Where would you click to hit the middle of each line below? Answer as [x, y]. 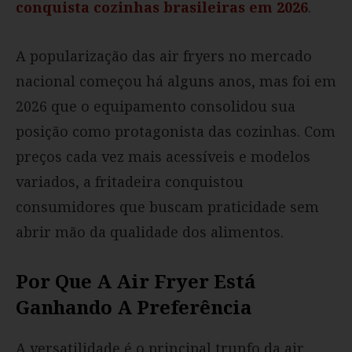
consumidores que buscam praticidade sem [167, 207]
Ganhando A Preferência [134, 307]
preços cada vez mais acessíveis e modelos [163, 157]
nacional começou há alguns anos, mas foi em [176, 81]
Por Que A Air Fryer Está [136, 281]
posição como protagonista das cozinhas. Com [176, 132]
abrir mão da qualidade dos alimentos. [150, 232]
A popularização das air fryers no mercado [164, 56]
